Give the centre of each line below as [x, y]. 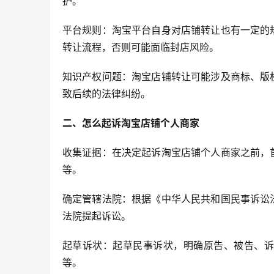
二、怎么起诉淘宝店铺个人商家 [131, 123]
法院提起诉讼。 [97, 216]
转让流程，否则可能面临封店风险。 [141, 47]
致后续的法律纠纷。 [106, 94]
